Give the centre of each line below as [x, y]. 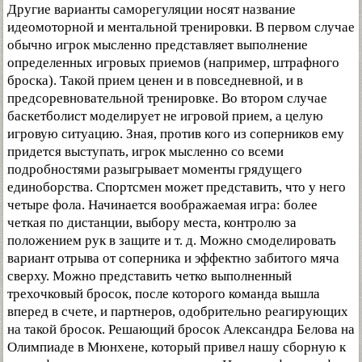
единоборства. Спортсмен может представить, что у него [177, 187]
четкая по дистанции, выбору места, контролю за [152, 223]
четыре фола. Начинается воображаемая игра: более [162, 205]
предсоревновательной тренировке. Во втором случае [167, 99]
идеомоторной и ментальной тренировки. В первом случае [181, 27]
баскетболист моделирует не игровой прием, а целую [165, 116]
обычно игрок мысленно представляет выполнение [158, 45]
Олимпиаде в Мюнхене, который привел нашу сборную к [177, 347]
